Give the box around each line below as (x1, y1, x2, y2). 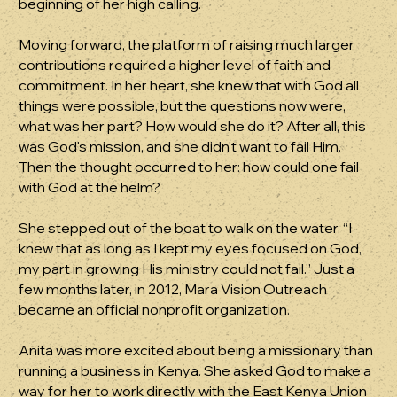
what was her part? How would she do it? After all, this (19, 117, 367, 136)
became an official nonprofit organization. (19, 300, 291, 319)
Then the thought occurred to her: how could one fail (19, 158, 360, 176)
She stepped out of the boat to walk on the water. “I (19, 219, 353, 237)
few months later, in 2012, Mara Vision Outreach (19, 280, 328, 299)
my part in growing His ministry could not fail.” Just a (19, 260, 355, 278)
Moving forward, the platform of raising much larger (19, 35, 355, 54)
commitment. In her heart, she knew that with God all (19, 76, 360, 95)
